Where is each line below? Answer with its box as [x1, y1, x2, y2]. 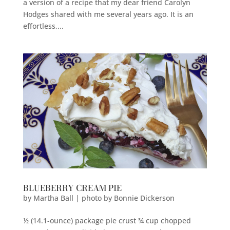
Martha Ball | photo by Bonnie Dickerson [33, 193, 175, 203]
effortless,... [23, 21, 64, 31]
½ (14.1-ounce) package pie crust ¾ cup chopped [23, 215, 191, 225]
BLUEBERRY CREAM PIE [23, 181, 122, 194]
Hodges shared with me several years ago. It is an [23, 9, 194, 19]
